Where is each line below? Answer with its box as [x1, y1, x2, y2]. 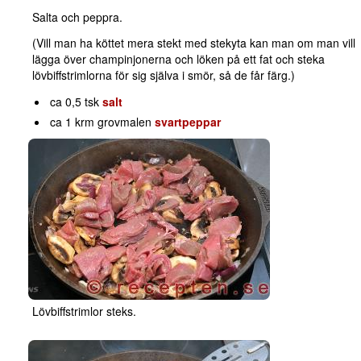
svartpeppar [155, 114, 222, 131]
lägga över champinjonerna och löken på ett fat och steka [31, 51, 325, 68]
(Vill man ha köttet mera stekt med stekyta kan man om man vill [31, 35, 355, 52]
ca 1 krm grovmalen [50, 114, 156, 131]
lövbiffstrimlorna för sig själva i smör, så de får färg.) [31, 67, 295, 84]
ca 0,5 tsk [50, 93, 103, 110]
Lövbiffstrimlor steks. [31, 303, 136, 320]
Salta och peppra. [31, 9, 122, 26]
